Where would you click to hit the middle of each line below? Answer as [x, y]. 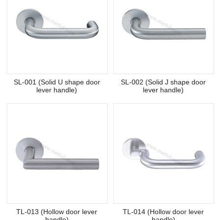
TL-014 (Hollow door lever [163, 212]
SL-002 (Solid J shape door [163, 82]
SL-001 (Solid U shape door [57, 82]
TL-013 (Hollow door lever [57, 212]
